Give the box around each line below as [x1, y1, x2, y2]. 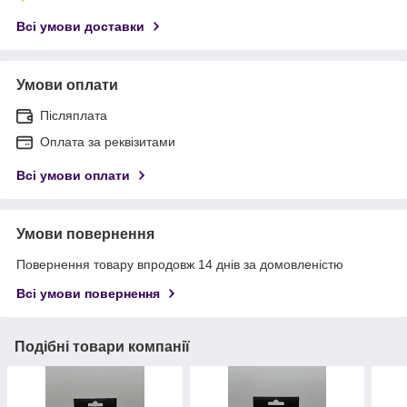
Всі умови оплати [16, 167, 130, 183]
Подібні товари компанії [15, 338, 190, 354]
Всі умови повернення [16, 285, 160, 301]
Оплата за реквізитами [40, 134, 175, 149]
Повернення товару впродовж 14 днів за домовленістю [16, 256, 343, 272]
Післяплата [40, 107, 107, 123]
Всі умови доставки [16, 18, 144, 34]
